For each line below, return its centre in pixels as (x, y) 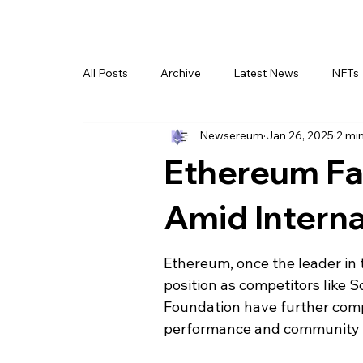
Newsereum (231, 136)
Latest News (266, 73)
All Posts (105, 73)
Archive (181, 73)
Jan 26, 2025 (300, 136)
